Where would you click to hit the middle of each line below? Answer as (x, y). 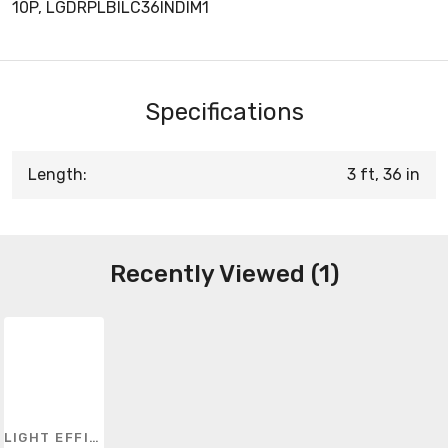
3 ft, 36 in (383, 174)
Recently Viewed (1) (224, 273)
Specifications (224, 111)
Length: (57, 174)
